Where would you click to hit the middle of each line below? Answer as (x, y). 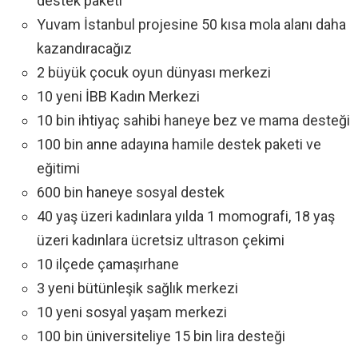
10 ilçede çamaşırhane (108, 265)
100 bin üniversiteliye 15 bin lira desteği (161, 336)
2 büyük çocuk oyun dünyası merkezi (154, 73)
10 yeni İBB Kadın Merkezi (118, 97)
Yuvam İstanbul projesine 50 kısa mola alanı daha (191, 25)
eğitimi (58, 169)
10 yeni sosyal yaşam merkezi (132, 312)
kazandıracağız (84, 49)
